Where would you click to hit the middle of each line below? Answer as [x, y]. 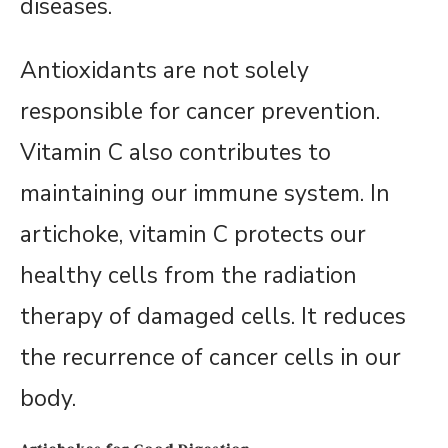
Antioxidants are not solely [164, 71]
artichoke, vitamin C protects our [193, 235]
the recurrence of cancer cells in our [210, 358]
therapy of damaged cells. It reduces [213, 317]
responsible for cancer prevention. [200, 112]
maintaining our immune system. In [205, 194]
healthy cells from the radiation [188, 276]
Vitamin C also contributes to [175, 153]
